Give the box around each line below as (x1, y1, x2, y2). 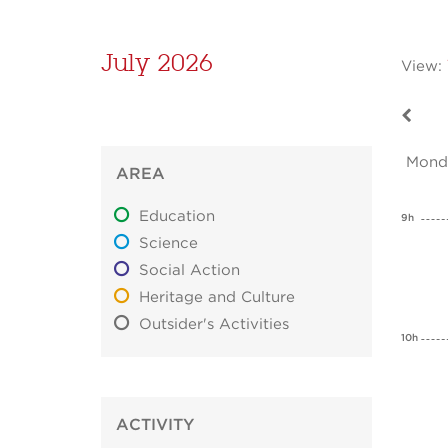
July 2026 (101, 47, 213, 79)
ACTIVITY (116, 417, 194, 434)
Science (139, 236, 199, 252)
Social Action (139, 263, 241, 279)
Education (139, 209, 216, 225)
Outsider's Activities (139, 317, 290, 333)
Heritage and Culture (139, 290, 296, 306)
